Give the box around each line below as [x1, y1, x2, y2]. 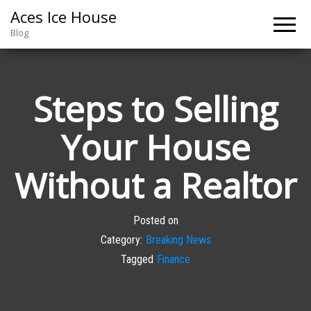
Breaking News [145, 233, 211, 246]
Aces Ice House [10, 6, 117, 27]
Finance [157, 252, 190, 266]
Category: [100, 233, 142, 246]
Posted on [133, 213, 178, 227]
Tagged [121, 252, 153, 266]
